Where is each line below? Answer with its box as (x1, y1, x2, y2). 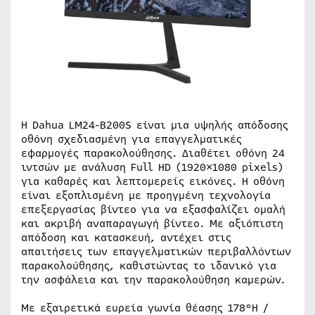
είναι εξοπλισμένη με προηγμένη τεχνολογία (21, 188, 271, 203)
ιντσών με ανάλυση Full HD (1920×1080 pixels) (21, 160, 283, 175)
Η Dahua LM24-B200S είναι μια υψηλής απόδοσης (21, 117, 288, 133)
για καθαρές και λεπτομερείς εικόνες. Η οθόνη (21, 174, 285, 189)
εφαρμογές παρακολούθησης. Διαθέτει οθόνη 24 (21, 146, 285, 161)
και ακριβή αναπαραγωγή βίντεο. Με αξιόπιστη (21, 216, 283, 231)
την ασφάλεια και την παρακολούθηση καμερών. (21, 272, 285, 288)
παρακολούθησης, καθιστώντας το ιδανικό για (21, 258, 276, 274)
